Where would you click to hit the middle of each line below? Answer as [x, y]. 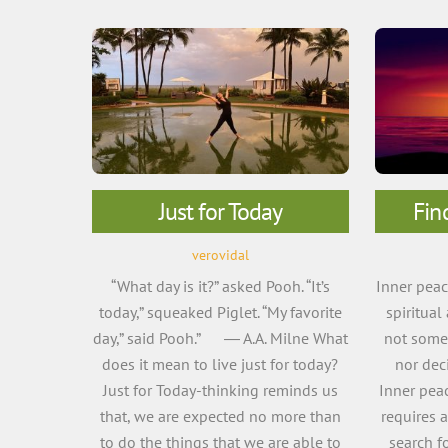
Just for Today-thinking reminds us [220, 389]
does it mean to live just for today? [220, 363]
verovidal [220, 254]
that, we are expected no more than [220, 415]
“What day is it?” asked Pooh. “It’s [220, 285]
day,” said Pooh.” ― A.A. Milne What [220, 337]
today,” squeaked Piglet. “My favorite [220, 311]
